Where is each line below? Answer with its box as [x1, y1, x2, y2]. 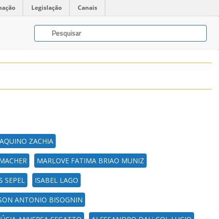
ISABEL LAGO [35, 175, 78, 185]
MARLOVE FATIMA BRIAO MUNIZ [37, 156, 144, 165]
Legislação [31, 3, 62, 12]
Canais [78, 3, 97, 12]
